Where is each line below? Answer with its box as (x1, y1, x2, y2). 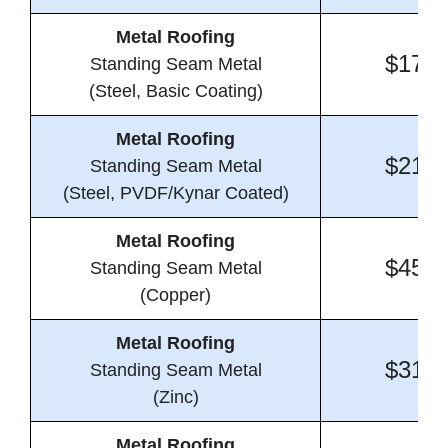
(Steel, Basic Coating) (88, 81, 263, 102)
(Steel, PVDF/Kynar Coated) (62, 183, 289, 204)
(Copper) (140, 285, 211, 306)
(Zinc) (152, 387, 199, 408)
